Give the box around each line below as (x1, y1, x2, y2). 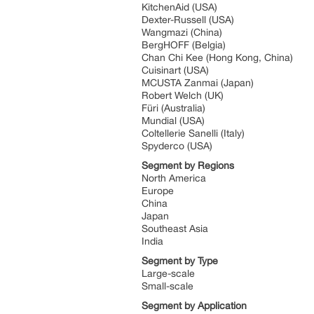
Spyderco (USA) (142, 140, 212, 151)
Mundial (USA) (142, 115, 205, 126)
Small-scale (142, 280, 193, 292)
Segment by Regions (142, 160, 234, 171)
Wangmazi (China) (142, 27, 222, 38)
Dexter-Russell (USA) (142, 14, 234, 25)
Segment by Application (142, 300, 247, 311)
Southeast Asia (142, 223, 208, 234)
